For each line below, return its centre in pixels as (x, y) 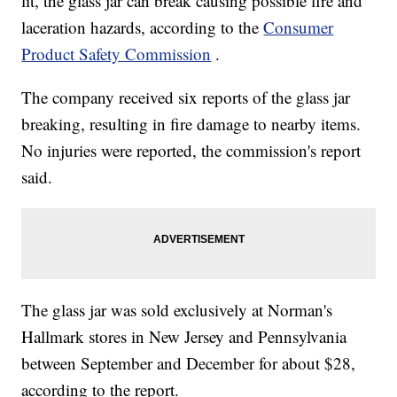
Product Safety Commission (117, 54)
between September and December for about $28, (189, 363)
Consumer (299, 27)
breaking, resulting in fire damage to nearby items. (191, 124)
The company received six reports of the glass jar (186, 97)
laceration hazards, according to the (143, 27)
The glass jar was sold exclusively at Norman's (177, 310)
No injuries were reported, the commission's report (191, 151)
